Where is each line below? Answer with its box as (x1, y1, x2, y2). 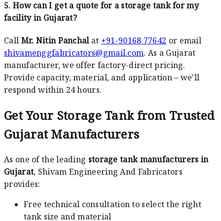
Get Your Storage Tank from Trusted (4, 107, 215, 124)
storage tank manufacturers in (88, 153, 209, 165)
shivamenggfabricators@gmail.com (4, 47, 144, 59)
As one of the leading (4, 153, 88, 165)
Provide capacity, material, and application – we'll (4, 72, 200, 83)
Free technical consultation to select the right (24, 198, 202, 210)
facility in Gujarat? (4, 12, 77, 23)
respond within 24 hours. (4, 84, 102, 96)
